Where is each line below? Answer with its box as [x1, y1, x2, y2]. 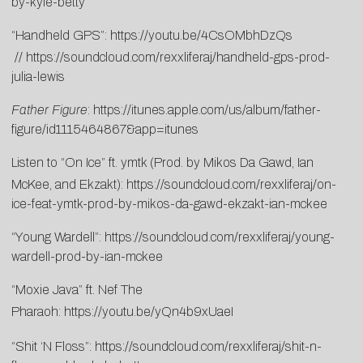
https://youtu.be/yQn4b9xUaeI [64, 305, 233, 319]
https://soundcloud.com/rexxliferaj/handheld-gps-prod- [26, 50, 330, 65]
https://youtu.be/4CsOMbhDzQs [110, 28, 293, 43]
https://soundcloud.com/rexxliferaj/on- [126, 177, 336, 192]
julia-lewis [11, 70, 65, 84]
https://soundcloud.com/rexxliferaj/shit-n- [95, 340, 322, 354]
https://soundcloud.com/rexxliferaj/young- [105, 230, 335, 245]
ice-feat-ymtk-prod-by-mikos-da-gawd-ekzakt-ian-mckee [11, 197, 327, 211]
